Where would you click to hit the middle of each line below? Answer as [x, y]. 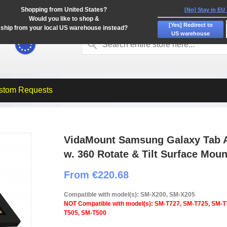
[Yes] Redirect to [191, 25]
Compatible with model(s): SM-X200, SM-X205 [129, 195]
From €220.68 [96, 175]
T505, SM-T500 [85, 213]
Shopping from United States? [64, 10]
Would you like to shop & [64, 19]
